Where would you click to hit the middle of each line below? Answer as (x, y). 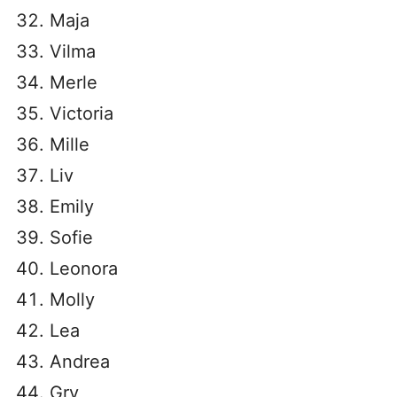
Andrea (80, 362)
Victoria (82, 113)
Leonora (84, 269)
